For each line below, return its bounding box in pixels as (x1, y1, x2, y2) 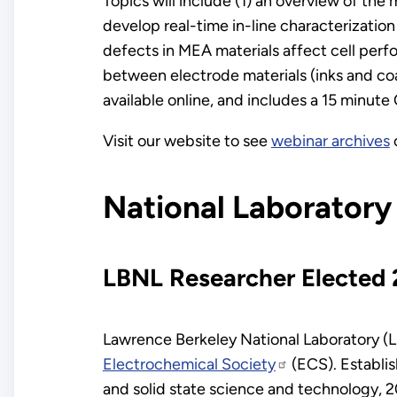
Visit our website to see (102, 131, 271, 152)
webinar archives (270, 131, 390, 152)
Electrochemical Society (102, 354, 276, 375)
